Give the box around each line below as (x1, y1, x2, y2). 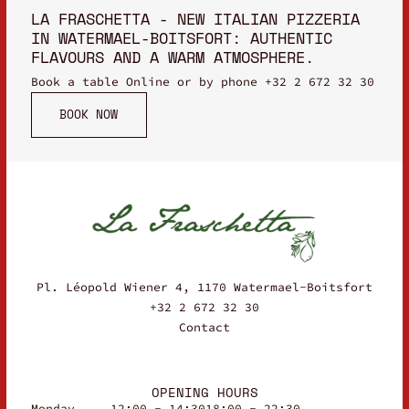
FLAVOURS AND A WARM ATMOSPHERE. (30, 45, 314, 68)
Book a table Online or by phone (30, 73, 265, 89)
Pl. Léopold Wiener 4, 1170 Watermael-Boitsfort (37, 279, 372, 296)
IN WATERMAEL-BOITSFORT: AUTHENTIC (30, 26, 332, 49)
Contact (179, 320, 230, 336)
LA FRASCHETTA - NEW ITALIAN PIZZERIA (30, 6, 360, 30)
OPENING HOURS (151, 383, 258, 403)
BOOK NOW (59, 105, 119, 124)
